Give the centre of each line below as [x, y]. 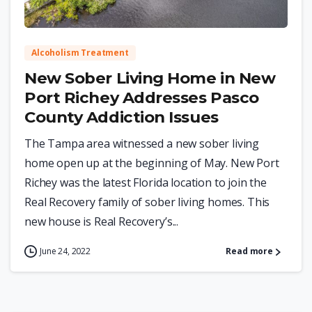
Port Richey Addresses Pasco [142, 98]
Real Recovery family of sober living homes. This [147, 202]
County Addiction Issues [122, 117]
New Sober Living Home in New [150, 78]
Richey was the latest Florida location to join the [146, 183]
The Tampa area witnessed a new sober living [142, 144]
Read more [249, 251]
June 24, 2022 [65, 251]
